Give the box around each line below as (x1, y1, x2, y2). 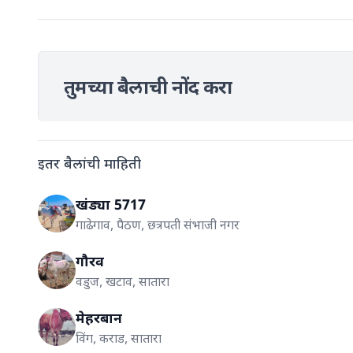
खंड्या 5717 (76, 194, 146, 214)
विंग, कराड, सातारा (76, 329, 162, 347)
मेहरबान (76, 307, 122, 327)
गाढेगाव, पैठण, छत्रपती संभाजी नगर (76, 215, 240, 233)
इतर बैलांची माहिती (38, 153, 141, 173)
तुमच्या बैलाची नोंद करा (64, 72, 232, 99)
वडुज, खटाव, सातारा (76, 272, 169, 290)
